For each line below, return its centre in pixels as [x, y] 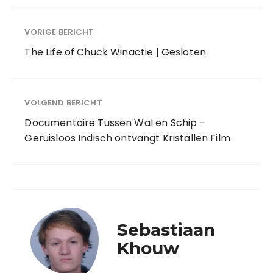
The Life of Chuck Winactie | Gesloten [115, 52]
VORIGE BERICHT [59, 32]
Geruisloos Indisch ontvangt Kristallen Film [127, 138]
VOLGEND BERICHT [63, 102]
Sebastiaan [166, 229]
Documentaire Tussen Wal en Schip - [115, 122]
